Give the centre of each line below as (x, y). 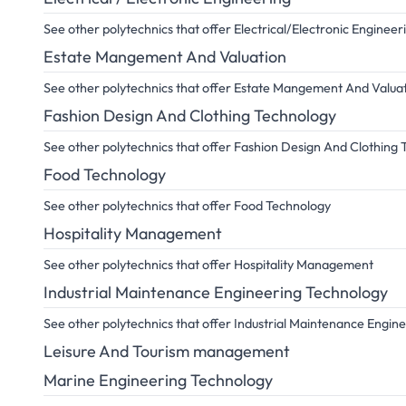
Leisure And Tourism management (167, 351)
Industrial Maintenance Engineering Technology (216, 292)
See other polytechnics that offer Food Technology (187, 206)
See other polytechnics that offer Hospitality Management (208, 265)
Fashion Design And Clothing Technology (190, 116)
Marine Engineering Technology (158, 380)
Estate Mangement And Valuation (165, 57)
